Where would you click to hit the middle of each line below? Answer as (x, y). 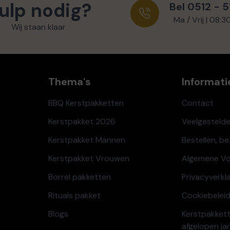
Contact (198, 103)
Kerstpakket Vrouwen (89, 159)
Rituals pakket (74, 196)
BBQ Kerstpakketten (86, 103)
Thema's (69, 82)
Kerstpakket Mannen (87, 140)
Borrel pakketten (79, 177)
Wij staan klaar (39, 27)
